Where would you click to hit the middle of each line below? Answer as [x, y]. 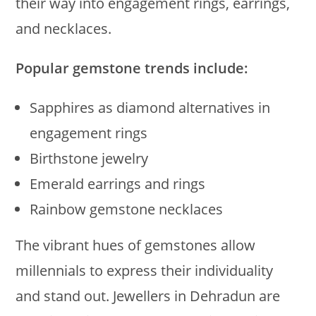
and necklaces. [64, 28]
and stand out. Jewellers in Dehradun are [148, 296]
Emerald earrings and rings [118, 183]
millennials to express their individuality [145, 270]
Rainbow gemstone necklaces [127, 209]
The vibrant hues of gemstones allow [136, 245]
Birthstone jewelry [89, 158]
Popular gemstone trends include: [132, 68]
